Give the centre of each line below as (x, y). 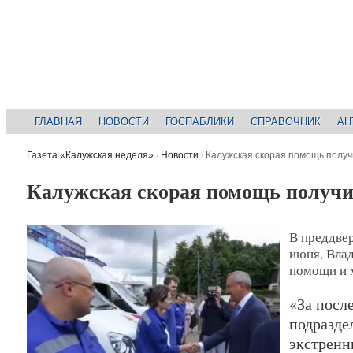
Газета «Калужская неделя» (90, 156)
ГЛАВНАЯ (59, 121)
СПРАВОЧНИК (286, 121)
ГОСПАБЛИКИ (200, 121)
